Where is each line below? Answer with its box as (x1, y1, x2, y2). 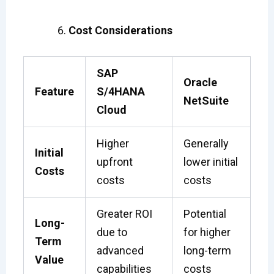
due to (96, 225, 127, 239)
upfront (96, 155, 133, 168)
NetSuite (183, 94, 229, 107)
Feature (34, 84, 74, 98)
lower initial (183, 155, 238, 168)
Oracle (183, 75, 217, 89)
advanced (96, 243, 144, 257)
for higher (183, 225, 231, 239)
